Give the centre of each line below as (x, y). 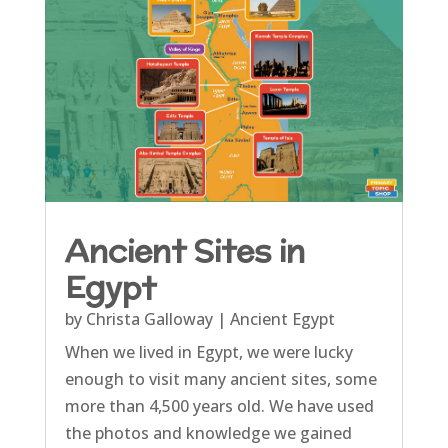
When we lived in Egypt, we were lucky (208, 351)
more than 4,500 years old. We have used (219, 405)
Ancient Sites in (184, 250)
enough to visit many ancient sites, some (220, 378)
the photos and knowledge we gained (208, 432)
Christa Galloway (149, 318)
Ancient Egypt (282, 318)
